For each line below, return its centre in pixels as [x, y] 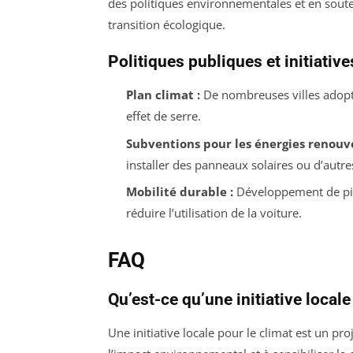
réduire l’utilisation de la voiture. [214, 213]
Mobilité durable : [179, 192]
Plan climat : [163, 95]
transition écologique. [167, 25]
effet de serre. [163, 116]
